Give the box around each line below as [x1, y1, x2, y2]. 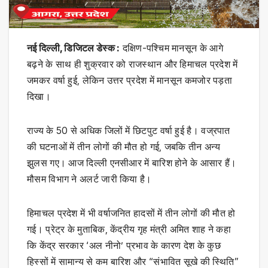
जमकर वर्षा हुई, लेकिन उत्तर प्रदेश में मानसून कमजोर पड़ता [27, 74, 232, 87]
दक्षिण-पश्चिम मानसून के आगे [120, 42, 223, 54]
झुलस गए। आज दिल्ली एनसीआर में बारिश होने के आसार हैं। [27, 157, 237, 169]
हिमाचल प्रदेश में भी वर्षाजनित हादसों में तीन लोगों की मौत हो [27, 207, 236, 220]
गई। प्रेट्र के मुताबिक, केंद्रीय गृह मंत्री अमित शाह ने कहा [27, 223, 231, 236]
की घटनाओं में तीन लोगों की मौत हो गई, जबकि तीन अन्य [27, 141, 220, 153]
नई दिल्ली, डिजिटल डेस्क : [27, 42, 120, 54]
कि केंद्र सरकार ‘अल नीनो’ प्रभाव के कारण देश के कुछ [27, 239, 221, 252]
